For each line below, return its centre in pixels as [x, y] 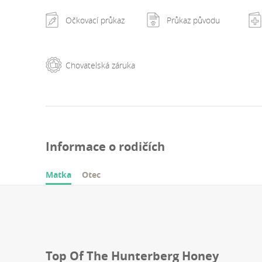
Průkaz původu [194, 20]
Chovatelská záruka [100, 65]
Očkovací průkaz [95, 20]
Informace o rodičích [105, 147]
